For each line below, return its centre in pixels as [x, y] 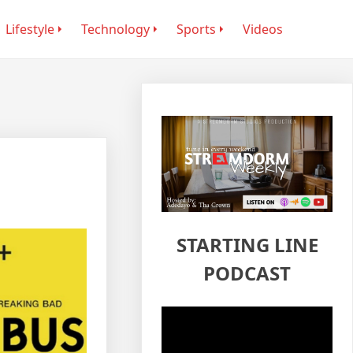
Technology [115, 29]
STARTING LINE [247, 244]
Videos [262, 29]
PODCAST [247, 273]
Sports [196, 29]
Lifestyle [30, 29]
